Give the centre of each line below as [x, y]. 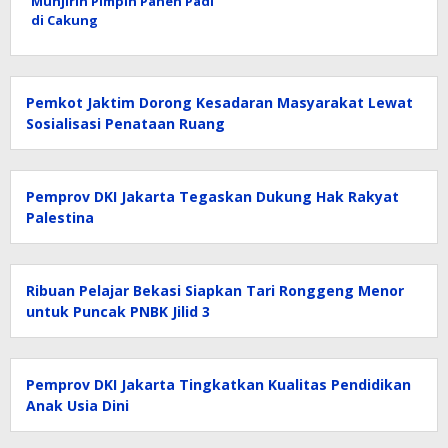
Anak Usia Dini [77, 406]
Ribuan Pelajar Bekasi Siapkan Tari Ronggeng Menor [215, 291]
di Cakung [64, 20]
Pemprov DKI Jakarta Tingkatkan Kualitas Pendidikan [218, 385]
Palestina [60, 218]
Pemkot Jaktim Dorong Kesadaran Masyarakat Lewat [219, 103]
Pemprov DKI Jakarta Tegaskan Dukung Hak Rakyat [212, 197]
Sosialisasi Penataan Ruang [125, 124]
